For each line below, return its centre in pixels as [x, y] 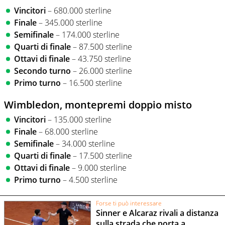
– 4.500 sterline [89, 180]
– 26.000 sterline [101, 71]
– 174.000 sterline [87, 34]
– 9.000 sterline [98, 167]
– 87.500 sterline [101, 46]
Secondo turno [42, 71]
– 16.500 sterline [91, 83]
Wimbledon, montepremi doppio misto [98, 104]
